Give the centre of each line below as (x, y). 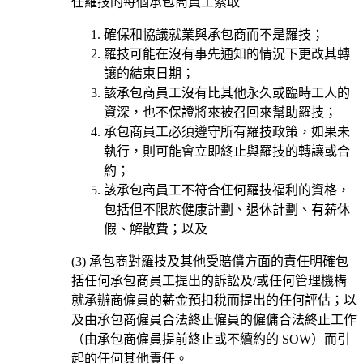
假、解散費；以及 (156, 228)
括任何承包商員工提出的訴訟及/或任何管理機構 (209, 280)
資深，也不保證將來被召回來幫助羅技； (220, 112)
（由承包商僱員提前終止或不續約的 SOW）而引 (211, 339)
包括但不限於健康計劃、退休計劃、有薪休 (227, 209)
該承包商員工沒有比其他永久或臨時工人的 (227, 92)
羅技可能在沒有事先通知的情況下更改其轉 (227, 53)
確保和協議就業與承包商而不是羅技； (214, 34)
